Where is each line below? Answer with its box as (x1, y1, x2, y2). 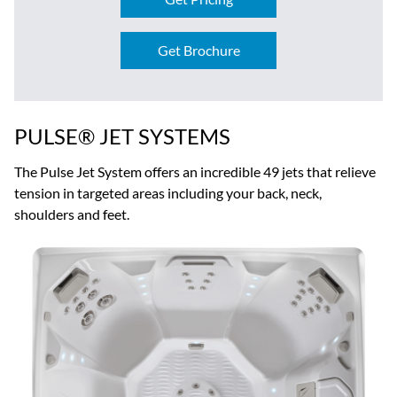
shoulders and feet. (14, 206, 129, 223)
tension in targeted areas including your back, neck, (14, 184, 322, 202)
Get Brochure (157, 42, 240, 59)
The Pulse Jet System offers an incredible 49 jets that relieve (14, 163, 376, 181)
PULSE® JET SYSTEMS (14, 123, 230, 150)
